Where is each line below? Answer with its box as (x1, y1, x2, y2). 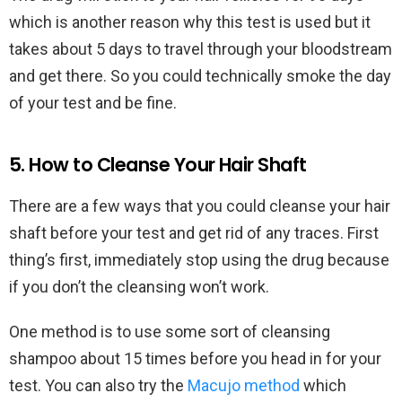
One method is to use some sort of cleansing (9, 322, 330, 342)
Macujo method (188, 376, 300, 396)
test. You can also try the (9, 376, 188, 396)
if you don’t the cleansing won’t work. (9, 277, 273, 297)
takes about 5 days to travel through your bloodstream (9, 39, 392, 59)
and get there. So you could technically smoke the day (9, 66, 391, 86)
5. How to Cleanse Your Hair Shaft (9, 152, 307, 179)
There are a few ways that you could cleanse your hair (9, 197, 390, 216)
